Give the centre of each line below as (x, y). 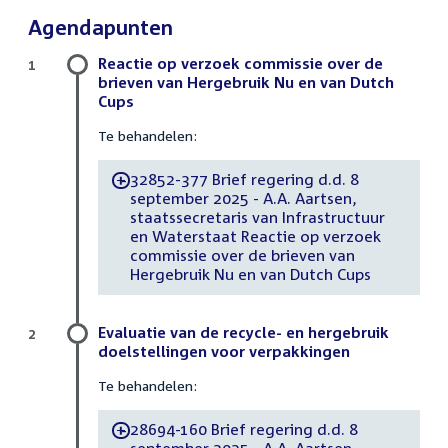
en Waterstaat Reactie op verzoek (255, 236)
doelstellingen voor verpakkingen (224, 350)
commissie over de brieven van (242, 255)
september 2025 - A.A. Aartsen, (243, 198)
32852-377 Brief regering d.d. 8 (244, 179)
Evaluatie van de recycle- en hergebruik (243, 331)
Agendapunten (100, 26)
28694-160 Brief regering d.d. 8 (244, 429)
